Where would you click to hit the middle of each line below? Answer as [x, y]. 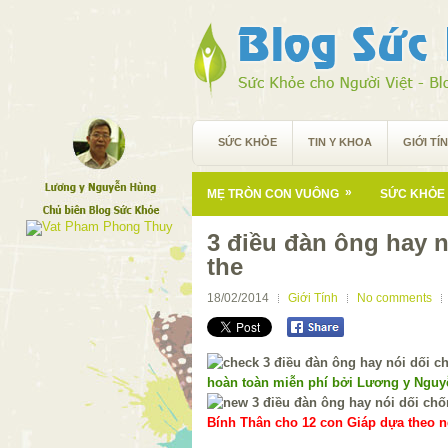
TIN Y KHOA [340, 142]
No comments [394, 298]
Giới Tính [313, 298]
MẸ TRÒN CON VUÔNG [273, 194]
